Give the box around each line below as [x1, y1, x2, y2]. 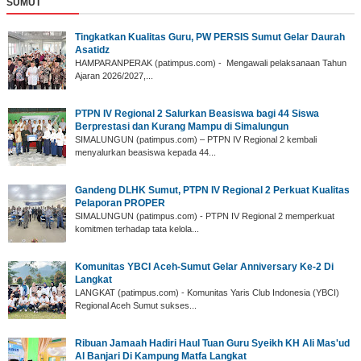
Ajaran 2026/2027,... [75, 70, 153, 81]
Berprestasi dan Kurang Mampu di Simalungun [75, 120, 288, 132]
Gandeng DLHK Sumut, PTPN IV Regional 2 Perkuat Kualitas [75, 184, 350, 196]
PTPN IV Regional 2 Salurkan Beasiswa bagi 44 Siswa [75, 107, 319, 119]
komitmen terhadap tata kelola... [75, 223, 199, 234]
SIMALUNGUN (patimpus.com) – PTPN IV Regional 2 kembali [75, 134, 317, 144]
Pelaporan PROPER [75, 197, 165, 209]
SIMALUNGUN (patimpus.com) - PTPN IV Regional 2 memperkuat [75, 210, 334, 221]
